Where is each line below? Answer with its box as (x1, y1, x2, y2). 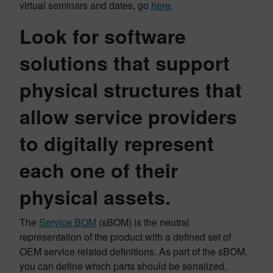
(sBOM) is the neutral (96, 215, 190, 229)
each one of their (19, 156, 178, 184)
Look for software (19, 22, 186, 50)
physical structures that (19, 76, 242, 104)
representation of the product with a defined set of (19, 230, 231, 244)
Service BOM (39, 215, 96, 229)
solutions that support (19, 49, 230, 77)
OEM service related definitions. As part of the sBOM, (19, 244, 247, 258)
